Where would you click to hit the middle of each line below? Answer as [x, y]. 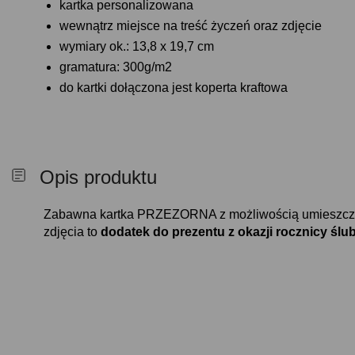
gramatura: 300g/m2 [116, 67]
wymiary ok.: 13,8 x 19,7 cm [137, 46]
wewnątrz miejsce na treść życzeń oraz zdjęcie [191, 26]
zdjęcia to [72, 232]
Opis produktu [98, 177]
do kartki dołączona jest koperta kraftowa [174, 88]
